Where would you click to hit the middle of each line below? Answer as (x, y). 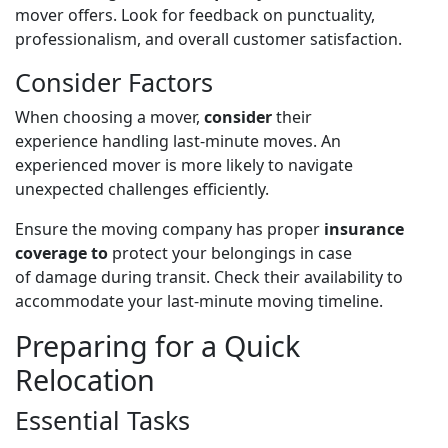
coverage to (61, 252)
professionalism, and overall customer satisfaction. (208, 38)
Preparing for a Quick (157, 345)
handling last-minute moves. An (221, 140)
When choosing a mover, (109, 116)
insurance (364, 228)
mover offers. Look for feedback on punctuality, (195, 14)
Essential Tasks (102, 419)
